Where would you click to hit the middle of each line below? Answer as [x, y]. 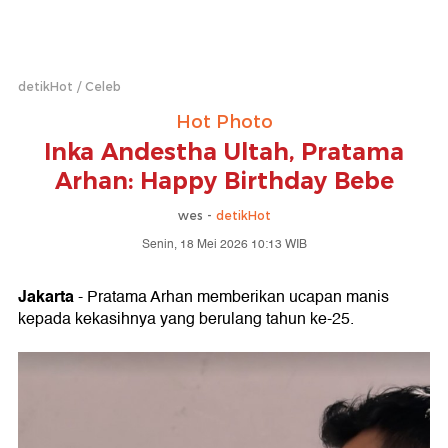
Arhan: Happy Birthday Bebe [224, 181]
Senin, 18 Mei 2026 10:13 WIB [224, 244]
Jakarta [46, 296]
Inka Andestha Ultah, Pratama [224, 152]
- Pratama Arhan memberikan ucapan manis [231, 297]
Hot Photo [224, 122]
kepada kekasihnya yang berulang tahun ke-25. [186, 319]
